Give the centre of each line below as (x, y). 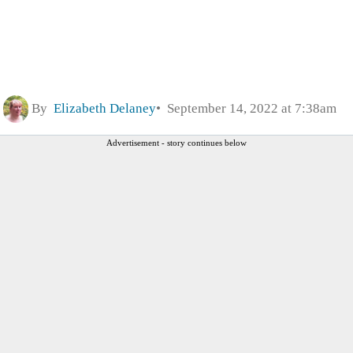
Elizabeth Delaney (105, 109)
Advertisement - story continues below (176, 142)
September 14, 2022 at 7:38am (249, 109)
